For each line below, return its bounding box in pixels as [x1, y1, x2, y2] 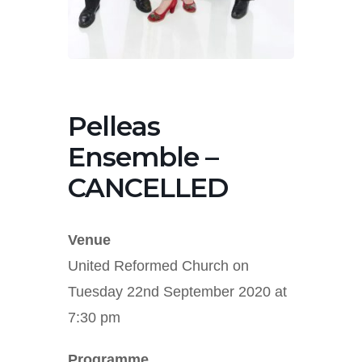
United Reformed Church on [68, 257, 249, 274]
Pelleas [68, 109, 160, 142]
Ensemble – [68, 140, 218, 173]
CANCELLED [68, 170, 228, 204]
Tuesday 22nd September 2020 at [68, 283, 287, 300]
